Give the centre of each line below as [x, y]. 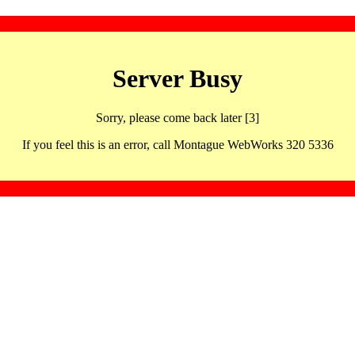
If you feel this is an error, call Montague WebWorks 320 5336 [177, 144]
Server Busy [177, 79]
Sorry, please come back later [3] [177, 117]
